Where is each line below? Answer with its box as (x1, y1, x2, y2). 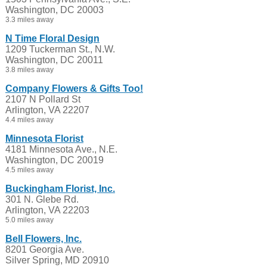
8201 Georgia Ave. (5, 244, 84, 254)
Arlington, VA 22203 (5, 205, 89, 215)
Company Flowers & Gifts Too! (5, 83, 143, 94)
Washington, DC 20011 (5, 55, 103, 65)
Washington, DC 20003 (5, 5, 104, 15)
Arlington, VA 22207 (5, 105, 89, 115)
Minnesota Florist (5, 133, 83, 144)
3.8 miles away (5, 66, 54, 74)
